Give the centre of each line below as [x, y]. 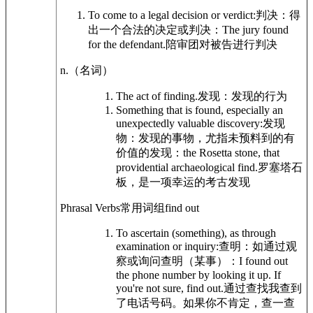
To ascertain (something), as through [196, 233]
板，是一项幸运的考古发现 [183, 182]
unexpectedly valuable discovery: [189, 123]
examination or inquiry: [167, 246]
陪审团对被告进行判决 [221, 44]
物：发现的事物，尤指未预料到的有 [205, 138]
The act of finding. [157, 96]
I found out [263, 261]
